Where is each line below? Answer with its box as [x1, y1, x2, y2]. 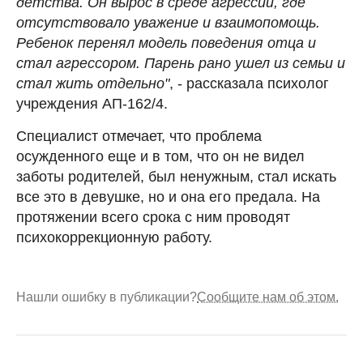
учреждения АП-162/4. [16, 95, 168, 112]
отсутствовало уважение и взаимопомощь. [16, 14, 320, 31]
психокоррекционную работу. [16, 228, 212, 246]
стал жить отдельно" [16, 75, 169, 92]
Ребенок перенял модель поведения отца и [16, 34, 316, 51]
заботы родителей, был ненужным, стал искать [16, 168, 336, 185]
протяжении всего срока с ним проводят [16, 208, 290, 225]
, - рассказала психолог [169, 75, 329, 92]
